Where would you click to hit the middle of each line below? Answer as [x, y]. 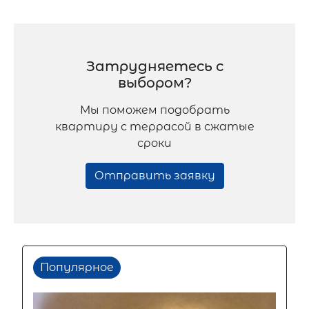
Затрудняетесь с [154, 66]
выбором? [154, 83]
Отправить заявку [154, 176]
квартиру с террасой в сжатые [154, 127]
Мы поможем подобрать [154, 110]
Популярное [77, 267]
